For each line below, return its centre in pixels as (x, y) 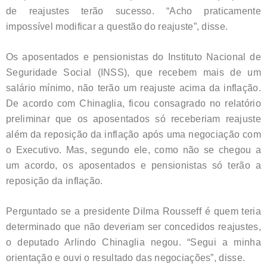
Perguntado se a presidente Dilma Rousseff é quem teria (133, 211)
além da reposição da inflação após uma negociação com (133, 134)
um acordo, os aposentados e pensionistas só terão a (133, 165)
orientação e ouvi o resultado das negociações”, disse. (126, 257)
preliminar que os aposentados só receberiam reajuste (133, 119)
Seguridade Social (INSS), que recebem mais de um (133, 72)
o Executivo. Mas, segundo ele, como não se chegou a (133, 150)
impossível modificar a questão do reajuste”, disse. (117, 26)
